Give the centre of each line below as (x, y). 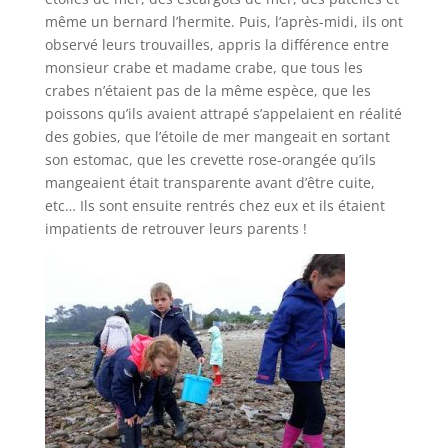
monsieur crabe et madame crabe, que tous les (203, 67)
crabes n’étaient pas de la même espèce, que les (207, 90)
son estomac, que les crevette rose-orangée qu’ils (210, 159)
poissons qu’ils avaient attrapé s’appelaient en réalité (223, 113)
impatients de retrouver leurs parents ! (175, 228)
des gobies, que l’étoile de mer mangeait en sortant (217, 136)
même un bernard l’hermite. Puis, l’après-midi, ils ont (223, 21)
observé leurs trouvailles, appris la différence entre (216, 44)
